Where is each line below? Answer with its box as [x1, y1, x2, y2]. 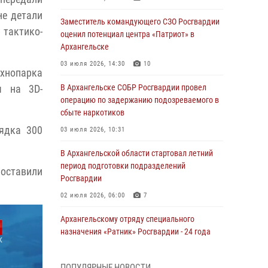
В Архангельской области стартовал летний [60, 148, 213, 158]
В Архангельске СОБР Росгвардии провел [60, 83, 206, 92]
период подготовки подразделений [60, 161, 185, 170]
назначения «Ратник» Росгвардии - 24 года [60, 227, 211, 236]
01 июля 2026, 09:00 [60, 245, 125, 252]
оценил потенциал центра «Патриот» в [60, 29, 194, 39]
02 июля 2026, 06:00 [60, 191, 125, 199]
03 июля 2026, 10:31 [60, 126, 125, 133]
